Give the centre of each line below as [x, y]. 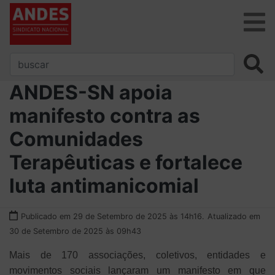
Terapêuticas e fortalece [126, 162]
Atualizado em [234, 216]
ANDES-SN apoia [91, 92]
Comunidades [76, 139]
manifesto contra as [105, 115]
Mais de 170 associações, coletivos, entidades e [137, 255]
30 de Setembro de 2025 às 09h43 [75, 231]
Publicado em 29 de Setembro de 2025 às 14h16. [113, 216]
